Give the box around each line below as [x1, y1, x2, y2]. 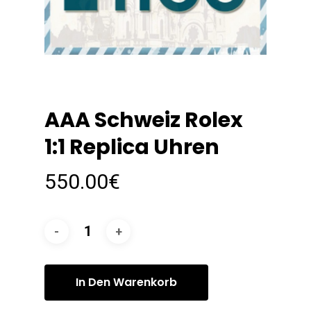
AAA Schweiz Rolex [44, 106, 243, 135]
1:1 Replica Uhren [44, 133, 219, 162]
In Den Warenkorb [76, 274, 177, 291]
